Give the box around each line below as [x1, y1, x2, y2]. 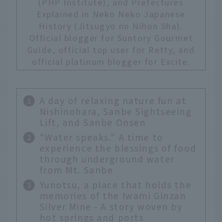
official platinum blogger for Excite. [31, 55, 191, 68]
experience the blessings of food [39, 142, 197, 155]
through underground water [39, 153, 175, 166]
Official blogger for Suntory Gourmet [29, 32, 193, 44]
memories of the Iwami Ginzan [39, 189, 186, 202]
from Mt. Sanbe [39, 164, 113, 176]
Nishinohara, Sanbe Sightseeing [39, 105, 192, 118]
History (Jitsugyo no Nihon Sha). [39, 20, 183, 32]
